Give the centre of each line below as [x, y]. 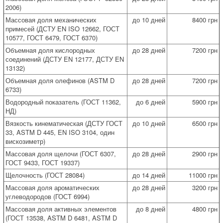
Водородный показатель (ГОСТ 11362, [63, 102]
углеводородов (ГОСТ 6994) [48, 196]
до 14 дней [149, 175]
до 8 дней [151, 209]
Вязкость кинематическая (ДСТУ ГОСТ [64, 123]
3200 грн [205, 187]
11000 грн [203, 175]
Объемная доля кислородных [50, 50]
